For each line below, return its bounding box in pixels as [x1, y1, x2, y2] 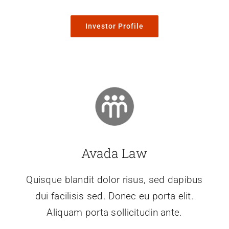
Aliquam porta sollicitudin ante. [47, 207, 182, 219]
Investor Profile [85, 22, 144, 31]
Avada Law [81, 145, 148, 162]
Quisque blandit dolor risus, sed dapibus [26, 174, 203, 186]
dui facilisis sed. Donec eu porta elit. [35, 190, 194, 202]
